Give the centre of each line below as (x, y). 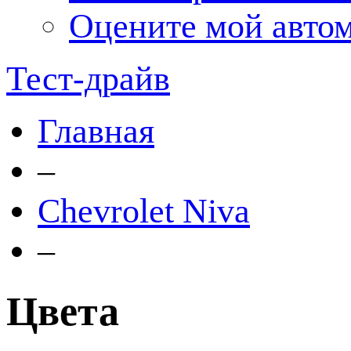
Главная (96, 131)
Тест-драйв (88, 79)
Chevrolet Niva (144, 211)
